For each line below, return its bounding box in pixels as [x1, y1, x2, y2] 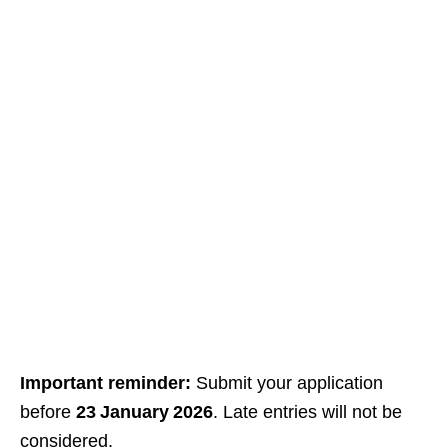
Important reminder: [20, 373, 191, 394]
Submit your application [191, 373, 383, 394]
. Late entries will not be [213, 402, 402, 423]
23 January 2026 [76, 402, 213, 423]
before [20, 402, 76, 423]
